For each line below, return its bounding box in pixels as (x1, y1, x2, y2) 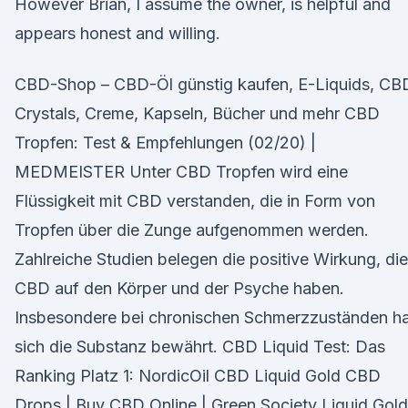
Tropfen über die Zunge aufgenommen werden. (15, 220, 369, 240)
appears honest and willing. (15, 24, 220, 43)
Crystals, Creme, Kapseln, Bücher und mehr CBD (15, 104, 380, 123)
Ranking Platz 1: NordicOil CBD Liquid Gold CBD (15, 366, 381, 385)
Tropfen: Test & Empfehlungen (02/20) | (15, 133, 316, 152)
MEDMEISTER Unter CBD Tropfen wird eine (15, 162, 348, 181)
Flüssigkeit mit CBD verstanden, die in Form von (15, 191, 375, 210)
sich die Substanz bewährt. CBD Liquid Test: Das (15, 337, 385, 356)
